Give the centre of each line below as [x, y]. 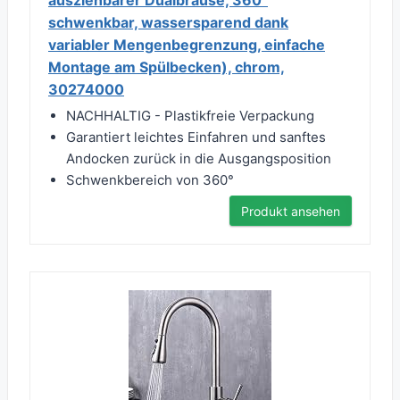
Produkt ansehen [291, 212]
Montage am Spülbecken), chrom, [167, 67]
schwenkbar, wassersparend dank [168, 23]
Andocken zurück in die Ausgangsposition [199, 159]
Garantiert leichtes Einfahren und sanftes [196, 137]
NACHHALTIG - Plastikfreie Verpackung [190, 116]
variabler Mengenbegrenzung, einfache [187, 45]
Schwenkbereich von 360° [150, 180]
